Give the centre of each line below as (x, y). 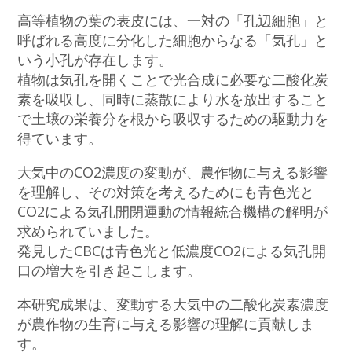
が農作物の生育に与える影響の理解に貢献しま (166, 323)
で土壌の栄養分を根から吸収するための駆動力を (173, 118)
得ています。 (60, 138)
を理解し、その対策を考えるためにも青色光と (166, 191)
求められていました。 (88, 231)
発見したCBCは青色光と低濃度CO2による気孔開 (172, 250)
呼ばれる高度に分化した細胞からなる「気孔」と (173, 40)
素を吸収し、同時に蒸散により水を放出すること (173, 99)
